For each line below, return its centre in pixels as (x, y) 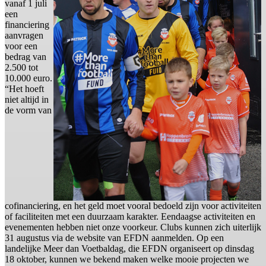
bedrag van (26, 57)
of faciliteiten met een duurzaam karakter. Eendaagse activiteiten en (130, 217)
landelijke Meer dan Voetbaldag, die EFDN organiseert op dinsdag (129, 249)
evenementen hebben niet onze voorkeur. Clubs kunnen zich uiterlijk (133, 227)
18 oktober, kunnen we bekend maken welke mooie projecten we (127, 259)
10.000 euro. (28, 78)
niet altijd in (27, 100)
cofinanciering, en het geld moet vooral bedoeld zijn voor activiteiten (133, 206)
